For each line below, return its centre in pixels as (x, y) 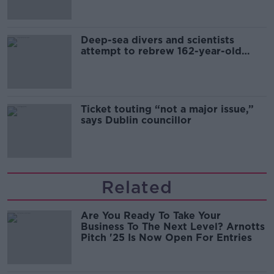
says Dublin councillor (136, 120)
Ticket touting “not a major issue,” (167, 109)
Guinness (103, 62)
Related (137, 187)
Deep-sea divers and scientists (157, 40)
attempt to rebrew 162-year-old (161, 51)
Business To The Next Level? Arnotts (173, 227)
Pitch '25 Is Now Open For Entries (166, 238)
